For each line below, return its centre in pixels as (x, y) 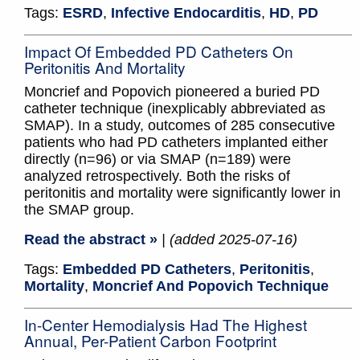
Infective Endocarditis (186, 13)
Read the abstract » (91, 240)
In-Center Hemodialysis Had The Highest (166, 325)
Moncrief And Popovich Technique (211, 286)
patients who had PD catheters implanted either (176, 143)
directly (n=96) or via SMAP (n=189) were (157, 160)
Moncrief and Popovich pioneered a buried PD (172, 92)
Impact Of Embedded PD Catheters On (159, 51)
